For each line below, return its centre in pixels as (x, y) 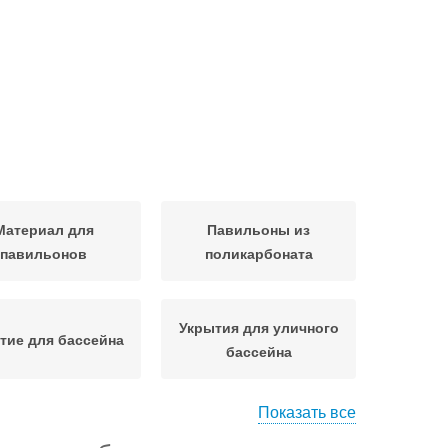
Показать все (307, 411)
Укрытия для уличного (258, 327)
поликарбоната (258, 253)
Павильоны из (258, 229)
